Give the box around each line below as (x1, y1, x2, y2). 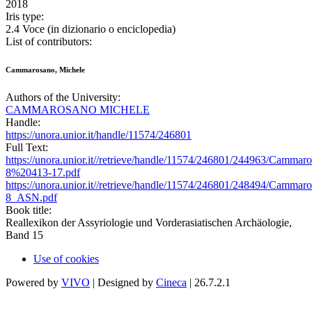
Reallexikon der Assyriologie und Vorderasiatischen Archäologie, (6, 217, 292, 229)
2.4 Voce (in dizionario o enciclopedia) (6, 23, 175, 36)
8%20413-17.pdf (6, 166, 80, 179)
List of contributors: (6, 36, 92, 48)
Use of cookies (33, 253, 99, 265)
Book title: (6, 204, 52, 217)
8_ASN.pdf (6, 192, 57, 204)
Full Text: (6, 141, 48, 154)
